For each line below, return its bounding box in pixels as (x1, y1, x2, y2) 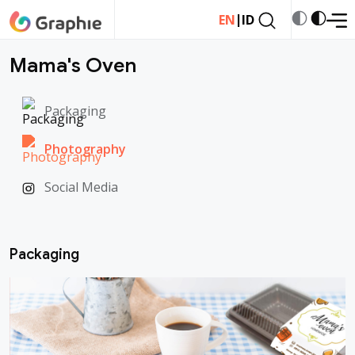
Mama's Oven (10, 53, 136, 78)
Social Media (44, 178, 118, 196)
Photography (44, 140, 126, 158)
